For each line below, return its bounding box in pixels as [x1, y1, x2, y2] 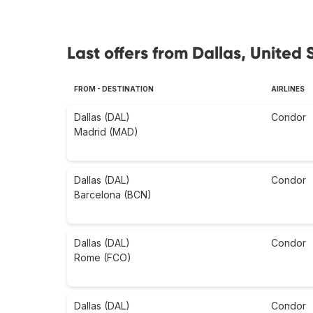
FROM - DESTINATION [74, 85, 154, 94]
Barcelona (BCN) [74, 189, 152, 201]
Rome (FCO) [74, 252, 131, 264]
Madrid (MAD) [74, 126, 138, 138]
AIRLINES [271, 85, 305, 94]
